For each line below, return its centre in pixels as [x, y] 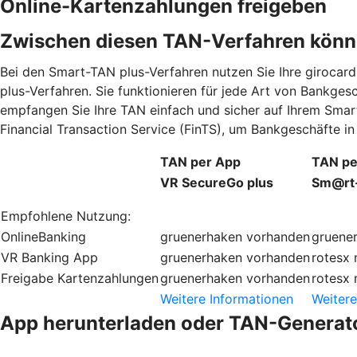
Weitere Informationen [227, 298]
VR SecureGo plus [217, 182]
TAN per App [200, 161]
